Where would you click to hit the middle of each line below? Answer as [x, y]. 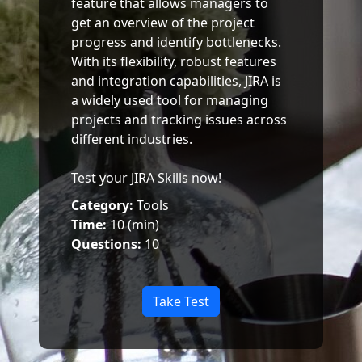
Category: [104, 206]
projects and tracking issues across [179, 120]
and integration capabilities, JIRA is [176, 81]
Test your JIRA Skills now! [146, 178]
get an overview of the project [163, 23]
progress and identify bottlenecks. [176, 42]
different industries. [132, 139]
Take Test [181, 302]
